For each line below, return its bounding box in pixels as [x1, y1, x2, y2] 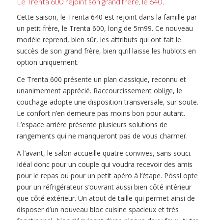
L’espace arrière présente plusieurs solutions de [16, 119, 167, 129]
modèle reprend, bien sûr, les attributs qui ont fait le [16, 34, 181, 44]
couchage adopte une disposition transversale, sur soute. [16, 97, 198, 107]
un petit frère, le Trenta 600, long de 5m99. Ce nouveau [16, 23, 193, 33]
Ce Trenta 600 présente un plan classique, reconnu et [16, 74, 186, 84]
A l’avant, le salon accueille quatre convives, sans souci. [16, 148, 192, 158]
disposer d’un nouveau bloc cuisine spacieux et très [16, 204, 179, 214]
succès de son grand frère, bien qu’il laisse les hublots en [16, 46, 196, 55]
